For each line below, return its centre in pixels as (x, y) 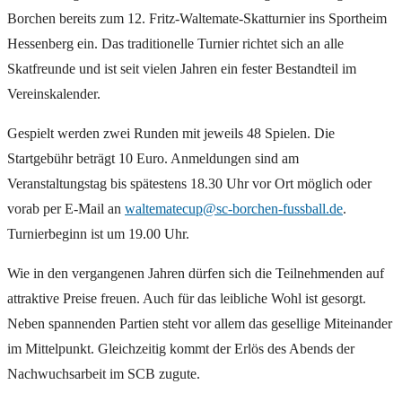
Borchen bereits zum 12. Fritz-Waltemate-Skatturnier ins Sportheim (197, 19)
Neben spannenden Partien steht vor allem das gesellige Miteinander (200, 324)
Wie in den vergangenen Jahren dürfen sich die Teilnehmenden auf (196, 274)
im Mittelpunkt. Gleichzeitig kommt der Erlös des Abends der (181, 349)
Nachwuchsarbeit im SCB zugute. (104, 374)
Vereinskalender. (54, 94)
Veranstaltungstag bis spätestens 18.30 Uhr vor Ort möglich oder (189, 184)
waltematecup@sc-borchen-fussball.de (234, 209)
